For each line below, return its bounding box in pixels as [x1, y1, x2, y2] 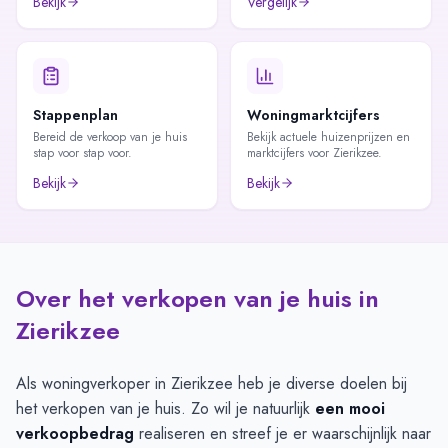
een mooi [315, 397, 385, 420]
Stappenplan [33, 105, 118, 125]
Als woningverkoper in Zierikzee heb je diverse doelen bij [16, 372, 407, 395]
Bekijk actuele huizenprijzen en [247, 128, 410, 146]
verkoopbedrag [16, 422, 134, 445]
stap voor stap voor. [33, 144, 132, 162]
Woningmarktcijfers [247, 105, 380, 125]
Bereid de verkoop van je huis [33, 128, 187, 146]
